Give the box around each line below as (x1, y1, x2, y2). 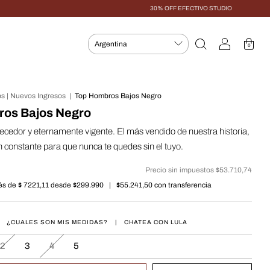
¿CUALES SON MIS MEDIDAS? (6, 219, 108, 225)
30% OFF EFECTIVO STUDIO (150, 5, 232, 11)
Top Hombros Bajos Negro (75, 92, 162, 100)
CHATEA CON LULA (124, 219, 187, 225)
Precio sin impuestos (145, 166, 216, 174)
